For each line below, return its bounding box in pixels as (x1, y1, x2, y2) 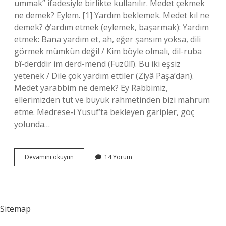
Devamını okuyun (25, 153, 74, 161)
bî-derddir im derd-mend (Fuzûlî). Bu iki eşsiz (14, 58, 181, 69)
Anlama (73, 180, 95, 188)
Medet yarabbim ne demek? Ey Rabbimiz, (14, 82, 168, 93)
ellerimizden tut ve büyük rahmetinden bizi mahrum (14, 94, 210, 105)
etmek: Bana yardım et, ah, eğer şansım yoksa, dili (14, 34, 201, 45)
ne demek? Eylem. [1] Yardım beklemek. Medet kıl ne (14, 10, 209, 21)
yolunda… (14, 119, 50, 130)
